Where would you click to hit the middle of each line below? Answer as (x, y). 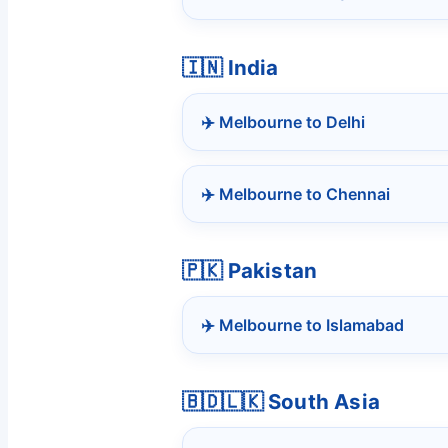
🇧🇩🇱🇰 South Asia (281, 402)
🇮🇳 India (230, 68)
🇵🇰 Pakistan (250, 271)
